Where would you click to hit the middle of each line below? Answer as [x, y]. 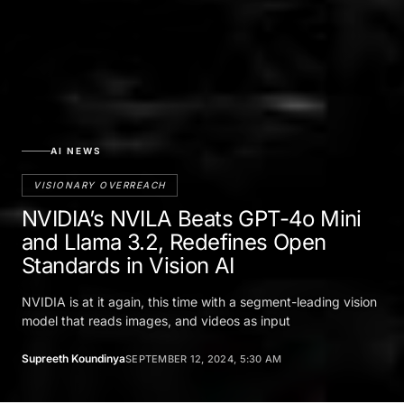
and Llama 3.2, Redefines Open [174, 243]
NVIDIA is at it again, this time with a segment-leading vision [199, 302]
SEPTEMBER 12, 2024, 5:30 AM [204, 359]
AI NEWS [76, 151]
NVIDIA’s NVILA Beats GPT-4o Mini [192, 219]
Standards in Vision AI [128, 266]
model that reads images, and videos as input [156, 321]
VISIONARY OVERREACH [100, 185]
